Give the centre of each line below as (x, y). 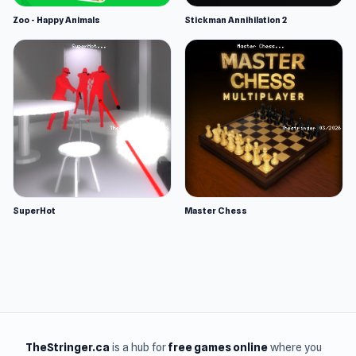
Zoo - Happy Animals (56, 20)
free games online (218, 347)
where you (295, 347)
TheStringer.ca (68, 347)
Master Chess (216, 211)
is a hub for (139, 347)
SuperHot (34, 211)
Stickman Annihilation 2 (236, 20)
